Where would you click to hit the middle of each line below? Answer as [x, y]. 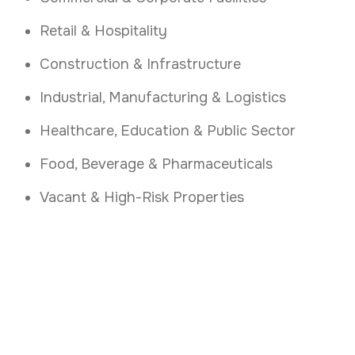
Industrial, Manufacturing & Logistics [163, 98]
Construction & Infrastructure [140, 65]
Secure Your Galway [138, 319]
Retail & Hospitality [103, 31]
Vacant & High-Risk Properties [142, 198]
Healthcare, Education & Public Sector [168, 131]
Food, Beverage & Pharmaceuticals [156, 164]
